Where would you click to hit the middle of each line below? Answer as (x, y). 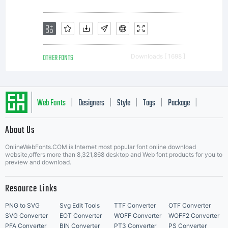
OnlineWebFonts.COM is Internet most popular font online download (101, 147)
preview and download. (38, 162)
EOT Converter (81, 216)
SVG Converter (26, 216)
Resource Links (31, 189)
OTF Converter (190, 205)
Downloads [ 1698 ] (158, 56)
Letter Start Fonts (60, 134)
